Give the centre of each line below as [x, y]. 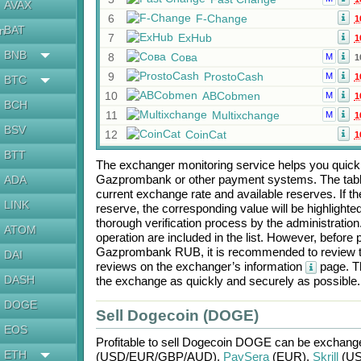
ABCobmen [231, 96]
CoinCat [205, 135]
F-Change [221, 19]
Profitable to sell [139, 342]
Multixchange [245, 115]
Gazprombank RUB [148, 252]
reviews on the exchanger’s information [200, 266]
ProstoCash [233, 77]
